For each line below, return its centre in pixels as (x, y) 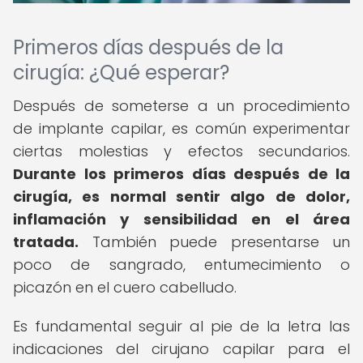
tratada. (46, 242)
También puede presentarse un (214, 242)
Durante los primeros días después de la (181, 174)
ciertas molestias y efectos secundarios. (181, 151)
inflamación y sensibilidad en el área (181, 219)
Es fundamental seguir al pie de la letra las (181, 326)
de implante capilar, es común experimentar (181, 128)
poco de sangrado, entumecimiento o (181, 265)
